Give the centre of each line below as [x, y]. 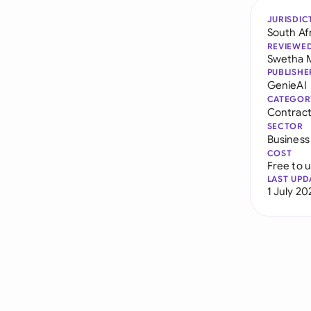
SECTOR [285, 126]
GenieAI [287, 85]
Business [288, 139]
